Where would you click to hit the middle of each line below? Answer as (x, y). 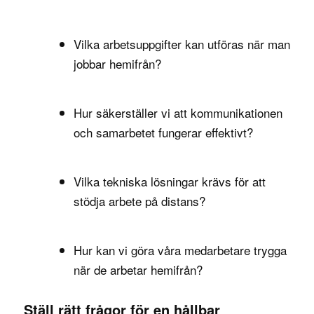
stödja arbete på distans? (139, 200)
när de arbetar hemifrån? (138, 269)
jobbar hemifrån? (117, 63)
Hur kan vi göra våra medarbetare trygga (180, 250)
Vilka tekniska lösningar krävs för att (169, 181)
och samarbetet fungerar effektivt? (163, 132)
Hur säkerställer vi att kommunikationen (178, 112)
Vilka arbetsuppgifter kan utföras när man (182, 43)
